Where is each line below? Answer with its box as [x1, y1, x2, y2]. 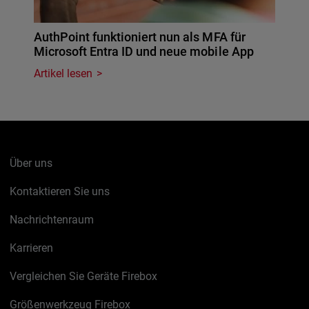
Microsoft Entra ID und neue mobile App [34, 43, 254, 59]
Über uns [10, 156, 53, 170]
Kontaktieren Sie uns [10, 184, 110, 198]
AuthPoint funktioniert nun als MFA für [34, 29, 246, 44]
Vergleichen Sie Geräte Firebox [10, 269, 158, 283]
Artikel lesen [34, 66, 93, 80]
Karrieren [10, 241, 54, 255]
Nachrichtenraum [10, 212, 94, 226]
